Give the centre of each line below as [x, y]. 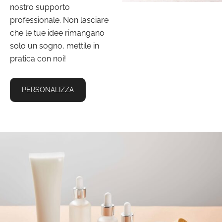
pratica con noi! [38, 58]
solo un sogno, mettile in [54, 46]
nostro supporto [40, 7]
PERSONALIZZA [48, 89]
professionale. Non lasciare [59, 20]
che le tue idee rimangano [57, 33]
